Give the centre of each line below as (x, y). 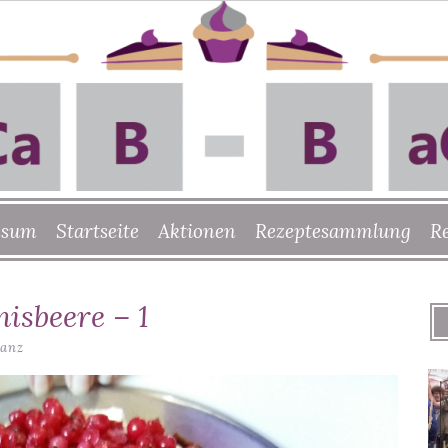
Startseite (97, 231)
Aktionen (197, 231)
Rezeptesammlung (333, 231)
